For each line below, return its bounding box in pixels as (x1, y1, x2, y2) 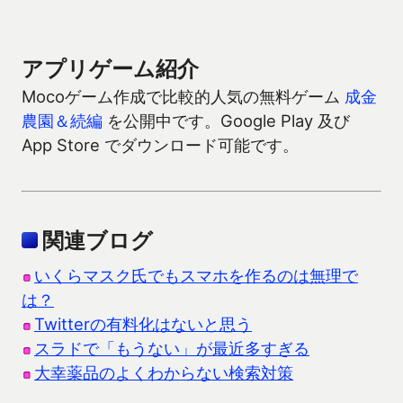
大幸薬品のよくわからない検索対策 (34, 362, 293, 382)
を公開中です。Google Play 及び (103, 111, 350, 131)
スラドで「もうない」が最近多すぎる (34, 337, 309, 358)
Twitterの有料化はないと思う (34, 313, 252, 334)
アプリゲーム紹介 (22, 56, 199, 83)
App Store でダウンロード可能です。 (22, 135, 299, 156)
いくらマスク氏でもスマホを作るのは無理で (34, 264, 358, 285)
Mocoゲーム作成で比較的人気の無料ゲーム (22, 86, 345, 107)
